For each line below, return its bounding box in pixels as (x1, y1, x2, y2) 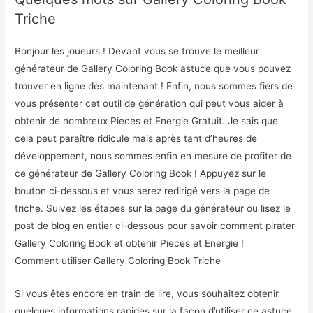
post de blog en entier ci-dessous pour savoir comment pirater (15, 219, 296, 231)
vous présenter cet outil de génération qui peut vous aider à (15, 97, 284, 109)
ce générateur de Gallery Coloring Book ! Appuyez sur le (15, 167, 267, 179)
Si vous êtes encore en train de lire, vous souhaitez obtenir (15, 287, 279, 299)
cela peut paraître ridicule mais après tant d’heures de (15, 132, 258, 144)
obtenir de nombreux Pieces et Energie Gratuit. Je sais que (15, 115, 279, 126)
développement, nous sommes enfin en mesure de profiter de (15, 150, 292, 161)
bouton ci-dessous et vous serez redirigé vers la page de (15, 184, 270, 196)
